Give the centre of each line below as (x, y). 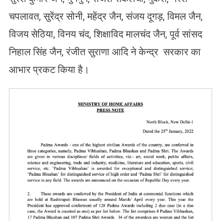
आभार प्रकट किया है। (49, 70)
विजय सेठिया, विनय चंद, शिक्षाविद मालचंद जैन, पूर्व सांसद (105, 34)
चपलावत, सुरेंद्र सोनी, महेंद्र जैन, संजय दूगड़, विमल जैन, (106, 17)
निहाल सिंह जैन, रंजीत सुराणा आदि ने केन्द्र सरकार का (105, 52)
